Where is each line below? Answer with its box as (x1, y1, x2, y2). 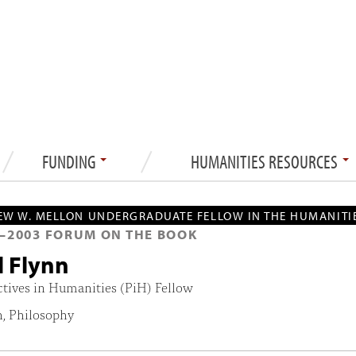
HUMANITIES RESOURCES (191, 149, 341, 173)
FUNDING (41, 149, 99, 173)
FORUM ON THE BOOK (41, 225, 198, 242)
